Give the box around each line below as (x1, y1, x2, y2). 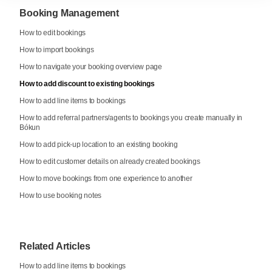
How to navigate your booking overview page (19, 63, 162, 72)
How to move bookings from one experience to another (19, 174, 192, 183)
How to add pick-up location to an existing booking (19, 140, 178, 149)
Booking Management (19, 8, 120, 19)
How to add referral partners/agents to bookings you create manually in (19, 114, 243, 123)
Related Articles (19, 241, 90, 252)
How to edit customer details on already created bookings (19, 157, 200, 166)
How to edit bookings (19, 29, 86, 38)
